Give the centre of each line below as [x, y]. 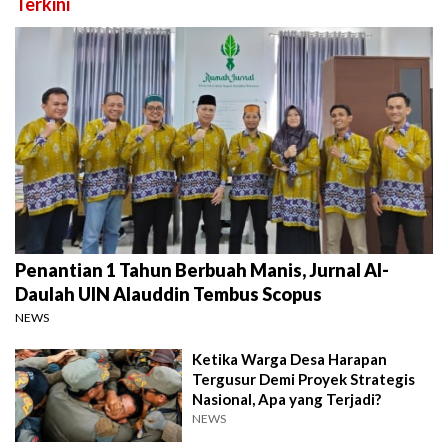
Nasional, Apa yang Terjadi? [287, 398]
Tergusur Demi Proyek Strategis [304, 378]
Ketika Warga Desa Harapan [290, 358]
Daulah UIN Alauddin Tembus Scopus [168, 293]
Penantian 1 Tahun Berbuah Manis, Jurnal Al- [202, 269]
